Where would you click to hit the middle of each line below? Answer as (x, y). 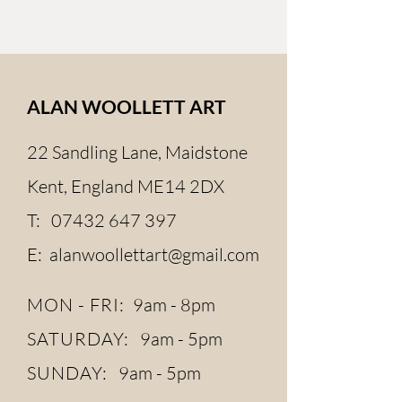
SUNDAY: (67, 373)
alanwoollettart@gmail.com (154, 254)
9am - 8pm (172, 305)
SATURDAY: (78, 339)
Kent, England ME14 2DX (126, 186)
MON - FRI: (78, 305)
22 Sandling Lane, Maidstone (137, 152)
